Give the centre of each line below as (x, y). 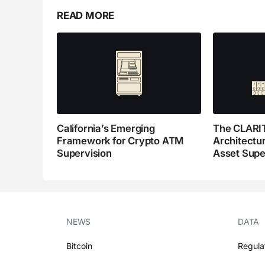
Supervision (84, 153)
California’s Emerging (106, 129)
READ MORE (86, 16)
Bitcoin (79, 245)
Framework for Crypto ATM (120, 141)
